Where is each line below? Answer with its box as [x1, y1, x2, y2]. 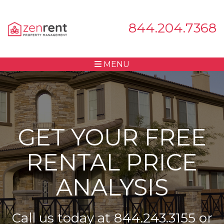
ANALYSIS [55, 173, 168, 201]
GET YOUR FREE [17, 123, 206, 151]
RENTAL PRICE [26, 148, 197, 176]
